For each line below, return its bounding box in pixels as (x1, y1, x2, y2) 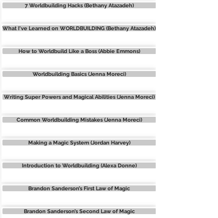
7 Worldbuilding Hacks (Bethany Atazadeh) (24, 2, 134, 8)
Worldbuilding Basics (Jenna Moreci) (32, 71, 126, 77)
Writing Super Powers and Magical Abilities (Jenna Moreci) (3, 93, 155, 100)
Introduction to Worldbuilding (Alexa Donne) (21, 162, 137, 168)
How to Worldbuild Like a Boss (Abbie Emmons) (18, 48, 140, 54)
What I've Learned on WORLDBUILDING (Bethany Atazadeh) (2, 25, 156, 31)
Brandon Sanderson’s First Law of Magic (28, 185, 130, 191)
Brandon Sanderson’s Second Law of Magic (23, 208, 135, 214)
